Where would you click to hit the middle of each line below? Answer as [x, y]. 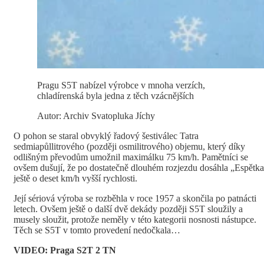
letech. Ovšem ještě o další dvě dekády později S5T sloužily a [128, 209]
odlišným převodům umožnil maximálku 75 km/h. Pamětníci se [131, 157]
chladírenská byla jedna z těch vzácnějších [115, 95]
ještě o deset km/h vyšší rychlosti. [75, 178]
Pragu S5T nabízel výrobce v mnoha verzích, [121, 85]
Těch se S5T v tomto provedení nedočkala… [98, 230]
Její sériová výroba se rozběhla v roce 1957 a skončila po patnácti [135, 198]
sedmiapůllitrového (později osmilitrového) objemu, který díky [129, 146]
